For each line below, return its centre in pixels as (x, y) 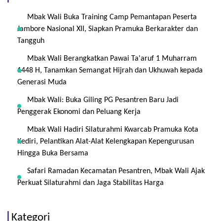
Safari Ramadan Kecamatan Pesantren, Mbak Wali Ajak (116, 171)
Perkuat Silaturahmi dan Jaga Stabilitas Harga (91, 183)
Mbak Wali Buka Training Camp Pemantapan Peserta (112, 17)
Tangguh (31, 41)
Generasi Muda (42, 82)
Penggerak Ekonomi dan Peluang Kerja (79, 112)
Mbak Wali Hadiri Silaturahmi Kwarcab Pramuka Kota (113, 130)
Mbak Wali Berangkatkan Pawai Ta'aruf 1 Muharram (112, 59)
